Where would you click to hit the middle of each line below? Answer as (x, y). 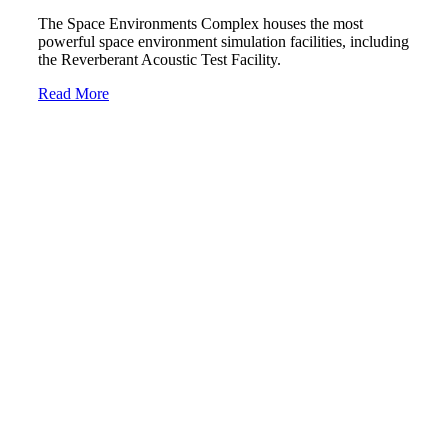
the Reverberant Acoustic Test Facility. (159, 60)
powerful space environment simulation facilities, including (223, 42)
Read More (73, 94)
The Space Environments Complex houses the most (200, 24)
